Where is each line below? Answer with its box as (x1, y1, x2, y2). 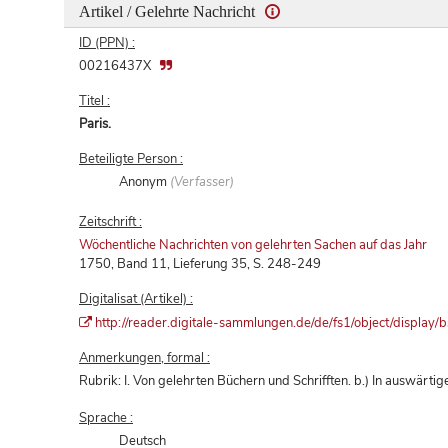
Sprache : (79, 408, 133, 427)
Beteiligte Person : (79, 149, 183, 168)
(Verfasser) (170, 172, 235, 191)
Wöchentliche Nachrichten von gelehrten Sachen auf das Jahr (79, 235, 427, 254)
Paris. (79, 114, 111, 133)
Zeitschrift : (79, 212, 142, 231)
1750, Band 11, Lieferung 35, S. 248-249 (79, 254, 321, 273)
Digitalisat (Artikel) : (79, 289, 193, 308)
